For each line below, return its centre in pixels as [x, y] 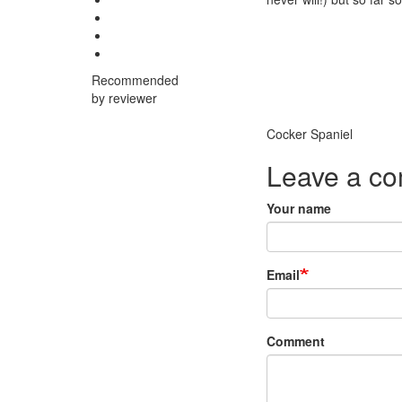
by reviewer [124, 98]
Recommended [135, 80]
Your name [299, 208]
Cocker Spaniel [310, 134]
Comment [296, 341]
